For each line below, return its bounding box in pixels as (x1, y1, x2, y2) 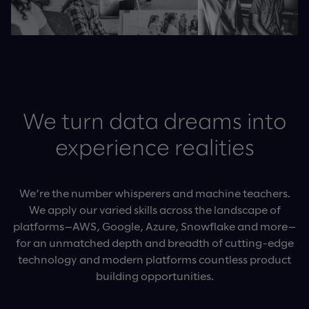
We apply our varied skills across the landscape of (28, 203, 281, 217)
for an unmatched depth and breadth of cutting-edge (15, 236, 294, 250)
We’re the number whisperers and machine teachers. (19, 186, 290, 200)
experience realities (54, 139, 255, 160)
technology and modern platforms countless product (18, 252, 291, 266)
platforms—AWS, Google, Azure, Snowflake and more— (12, 219, 297, 233)
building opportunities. (95, 269, 214, 283)
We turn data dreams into (22, 112, 287, 134)
